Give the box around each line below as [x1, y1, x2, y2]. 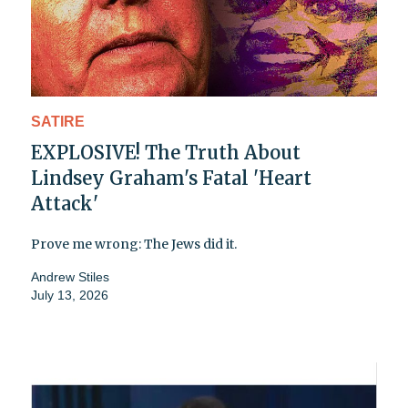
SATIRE [31, 114, 85, 130]
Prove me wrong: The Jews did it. [31, 236, 237, 253]
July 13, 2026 [31, 288, 108, 303]
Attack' [31, 192, 98, 216]
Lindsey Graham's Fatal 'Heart [31, 167, 311, 190]
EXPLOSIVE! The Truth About [31, 141, 301, 165]
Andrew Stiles [31, 270, 109, 285]
